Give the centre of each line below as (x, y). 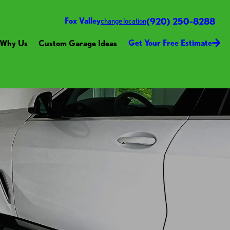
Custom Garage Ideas (78, 43)
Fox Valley (82, 21)
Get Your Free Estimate (170, 43)
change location (123, 21)
